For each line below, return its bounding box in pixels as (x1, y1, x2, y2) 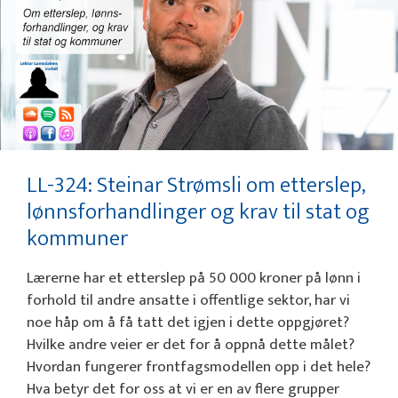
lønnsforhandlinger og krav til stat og (27, 194, 370, 231)
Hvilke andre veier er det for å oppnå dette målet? (27, 332, 354, 358)
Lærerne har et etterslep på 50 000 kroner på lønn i (27, 266, 361, 291)
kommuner (27, 220, 128, 258)
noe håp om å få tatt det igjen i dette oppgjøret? (27, 310, 349, 336)
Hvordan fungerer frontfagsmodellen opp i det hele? (27, 354, 370, 380)
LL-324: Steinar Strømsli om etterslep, (27, 167, 366, 204)
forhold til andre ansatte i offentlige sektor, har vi (27, 288, 350, 314)
